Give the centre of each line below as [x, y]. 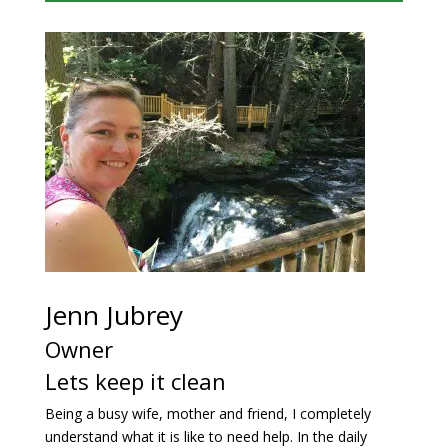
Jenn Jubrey [113, 314]
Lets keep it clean [135, 380]
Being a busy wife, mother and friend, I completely [207, 413]
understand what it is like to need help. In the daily [205, 436]
